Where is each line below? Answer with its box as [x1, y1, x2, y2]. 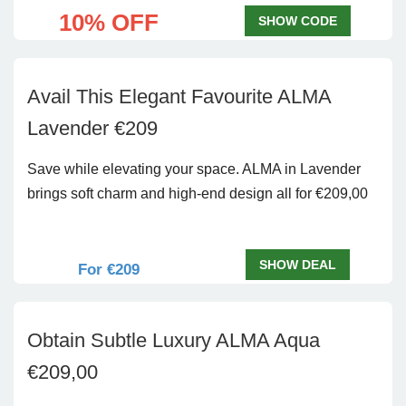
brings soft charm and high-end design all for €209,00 [27, 186, 368, 201]
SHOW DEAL [259, 257, 336, 272]
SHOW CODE [258, 14, 337, 28]
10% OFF [58, 9, 159, 36]
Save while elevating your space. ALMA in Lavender [27, 161, 361, 177]
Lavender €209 [27, 117, 158, 140]
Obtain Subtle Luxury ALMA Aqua [27, 329, 320, 352]
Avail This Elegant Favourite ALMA [27, 85, 331, 108]
